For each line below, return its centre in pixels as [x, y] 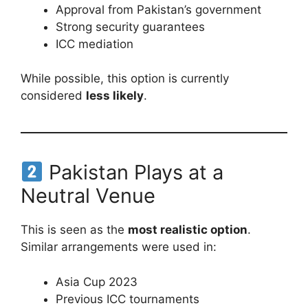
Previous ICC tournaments [128, 299]
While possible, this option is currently [125, 79]
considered [53, 96]
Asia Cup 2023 [97, 282]
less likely [115, 96]
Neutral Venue [88, 196]
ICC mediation [95, 44]
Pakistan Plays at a [134, 173]
